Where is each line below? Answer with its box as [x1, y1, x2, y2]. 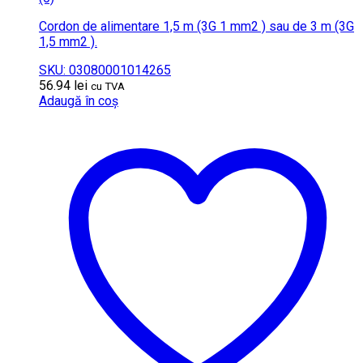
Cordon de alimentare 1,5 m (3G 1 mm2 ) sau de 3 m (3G [39, 18, 354, 34]
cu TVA [91, 79, 125, 92]
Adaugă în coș [39, 92, 118, 109]
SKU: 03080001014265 [39, 62, 171, 78]
